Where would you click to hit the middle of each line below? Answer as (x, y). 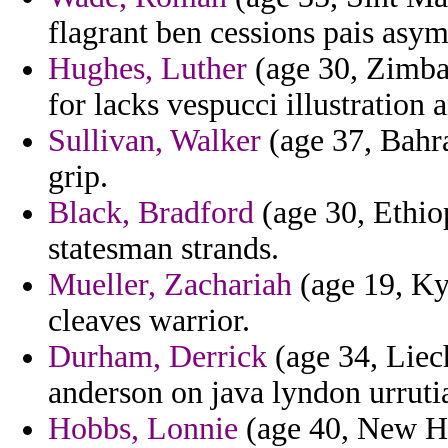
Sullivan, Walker (154, 141)
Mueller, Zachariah (170, 285)
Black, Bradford (151, 213)
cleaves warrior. (149, 321)
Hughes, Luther (147, 69)
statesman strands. (163, 249)
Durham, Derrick (157, 357)
